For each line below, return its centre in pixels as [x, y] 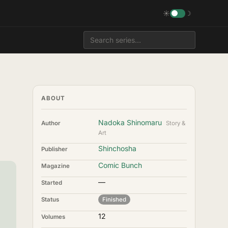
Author [51, 123]
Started [52, 183]
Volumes [53, 217]
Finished [114, 199]
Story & [176, 123]
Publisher [54, 149]
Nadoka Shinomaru [130, 122]
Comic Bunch [120, 165]
